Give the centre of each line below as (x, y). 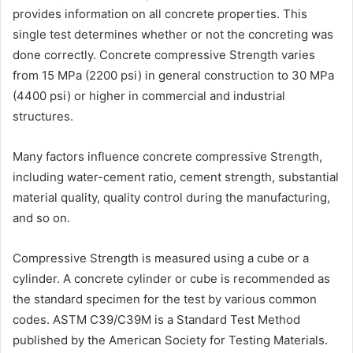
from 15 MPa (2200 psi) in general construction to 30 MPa (173, 76)
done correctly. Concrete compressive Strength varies (164, 55)
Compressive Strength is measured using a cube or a (161, 258)
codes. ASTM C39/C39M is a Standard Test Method (156, 320)
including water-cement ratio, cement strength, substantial (176, 177)
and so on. (41, 218)
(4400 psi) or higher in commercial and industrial (149, 96)
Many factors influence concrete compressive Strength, (167, 157)
